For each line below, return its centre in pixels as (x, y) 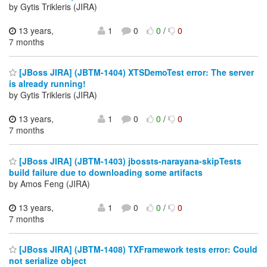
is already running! (47, 84)
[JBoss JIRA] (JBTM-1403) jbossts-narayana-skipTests (129, 161)
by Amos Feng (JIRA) (49, 183)
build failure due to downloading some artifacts (106, 172)
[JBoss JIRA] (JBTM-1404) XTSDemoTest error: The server (135, 72)
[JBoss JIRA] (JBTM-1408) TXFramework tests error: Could (137, 249)
